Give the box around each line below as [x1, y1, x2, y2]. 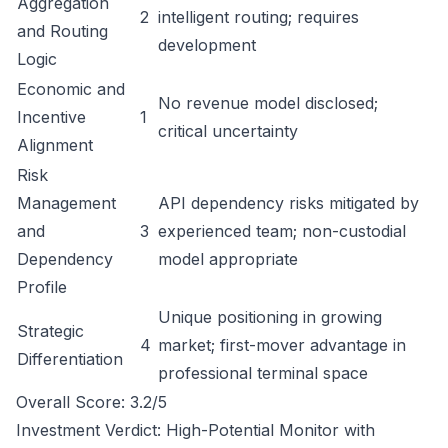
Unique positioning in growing [158, 307, 382, 327]
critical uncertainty [158, 121, 298, 141]
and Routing [17, 21, 108, 41]
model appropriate [158, 249, 298, 269]
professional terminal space [158, 363, 368, 383]
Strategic [17, 321, 84, 341]
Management [17, 193, 116, 213]
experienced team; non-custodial [158, 221, 406, 241]
